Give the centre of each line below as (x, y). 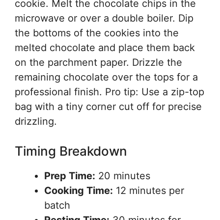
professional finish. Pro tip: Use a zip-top (110, 92)
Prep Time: (70, 176)
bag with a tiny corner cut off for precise (108, 107)
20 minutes (123, 176)
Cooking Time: (79, 191)
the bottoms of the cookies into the (97, 33)
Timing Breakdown (71, 151)
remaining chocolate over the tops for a (106, 77)
